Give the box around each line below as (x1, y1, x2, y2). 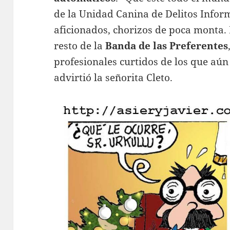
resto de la (54, 39, 106, 53)
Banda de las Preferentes (105, 39, 228, 53)
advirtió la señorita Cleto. (54, 71, 173, 85)
